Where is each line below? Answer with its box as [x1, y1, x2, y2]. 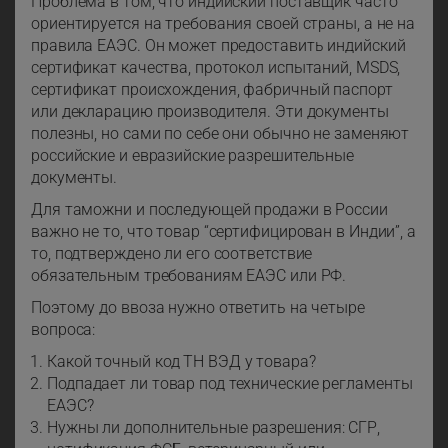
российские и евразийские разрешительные [31, 146, 355, 166]
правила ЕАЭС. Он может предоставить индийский [31, 36, 406, 56]
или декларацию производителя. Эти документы [31, 102, 389, 122]
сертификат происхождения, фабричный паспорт [31, 80, 393, 100]
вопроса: [31, 320, 96, 340]
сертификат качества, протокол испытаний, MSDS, [31, 58, 401, 78]
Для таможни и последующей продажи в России [31, 200, 388, 220]
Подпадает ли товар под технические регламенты [47, 374, 413, 394]
